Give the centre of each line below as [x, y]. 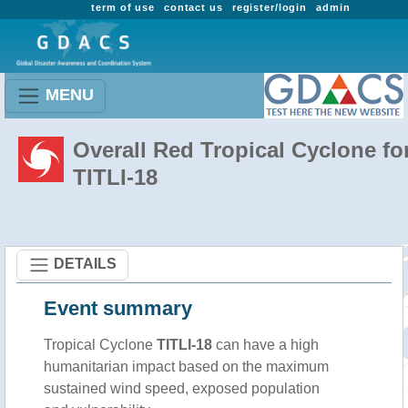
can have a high [265, 345]
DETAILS [85, 263]
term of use [123, 7]
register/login [270, 7]
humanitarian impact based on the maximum [186, 367]
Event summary [118, 308]
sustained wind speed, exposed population [182, 388]
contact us [193, 7]
